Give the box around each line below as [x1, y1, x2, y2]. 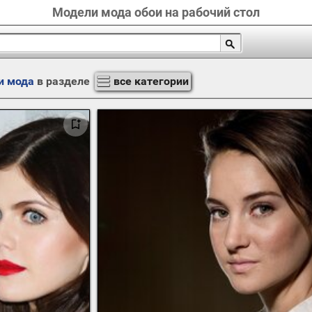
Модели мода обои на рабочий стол [52, 5, 260, 19]
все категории [113, 75, 189, 88]
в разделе [33, 75, 93, 88]
